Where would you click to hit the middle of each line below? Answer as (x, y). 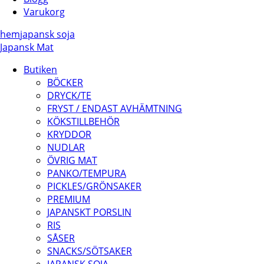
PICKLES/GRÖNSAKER (94, 186)
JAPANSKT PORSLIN (89, 212)
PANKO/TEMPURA (87, 173)
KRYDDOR (69, 134)
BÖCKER (65, 82)
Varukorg (44, 12)
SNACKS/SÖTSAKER (90, 251)
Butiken (40, 70)
